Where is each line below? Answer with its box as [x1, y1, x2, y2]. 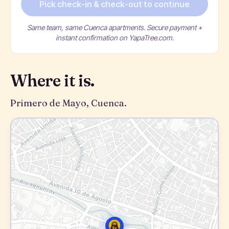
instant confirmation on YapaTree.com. [55, 33, 174, 42]
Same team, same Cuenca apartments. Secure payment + [27, 23, 202, 32]
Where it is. [10, 71, 95, 90]
